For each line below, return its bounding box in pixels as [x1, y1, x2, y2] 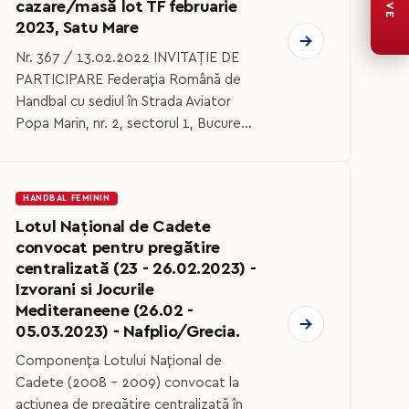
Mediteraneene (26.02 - [16, 301, 194, 320]
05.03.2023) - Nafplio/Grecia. [16, 322, 240, 341]
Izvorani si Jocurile [16, 280, 154, 299]
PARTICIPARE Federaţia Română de [16, 72, 241, 87]
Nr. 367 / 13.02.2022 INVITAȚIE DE [16, 50, 239, 65]
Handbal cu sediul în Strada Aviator [16, 94, 231, 109]
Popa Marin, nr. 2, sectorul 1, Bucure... [16, 116, 252, 131]
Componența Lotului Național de [16, 354, 222, 369]
